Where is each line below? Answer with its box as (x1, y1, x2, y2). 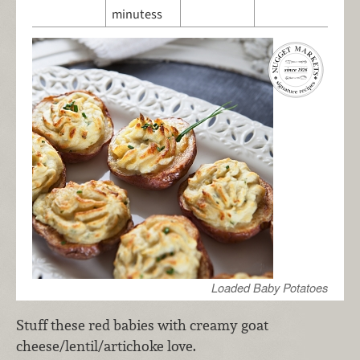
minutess (111, 4, 162, 24)
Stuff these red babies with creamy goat (16, 315, 268, 334)
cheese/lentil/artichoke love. (16, 336, 196, 355)
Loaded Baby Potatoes (211, 278, 328, 296)
